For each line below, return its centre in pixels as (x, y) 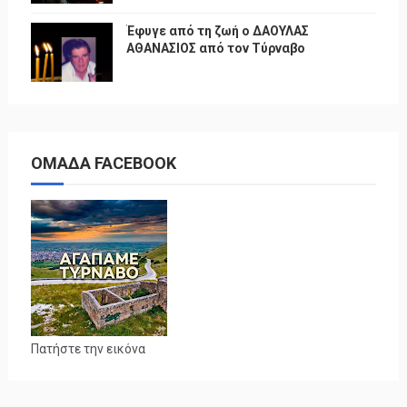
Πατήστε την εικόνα (88, 348)
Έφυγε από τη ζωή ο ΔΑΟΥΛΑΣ (217, 30)
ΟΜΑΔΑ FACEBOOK (103, 163)
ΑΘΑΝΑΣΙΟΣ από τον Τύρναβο (215, 48)
